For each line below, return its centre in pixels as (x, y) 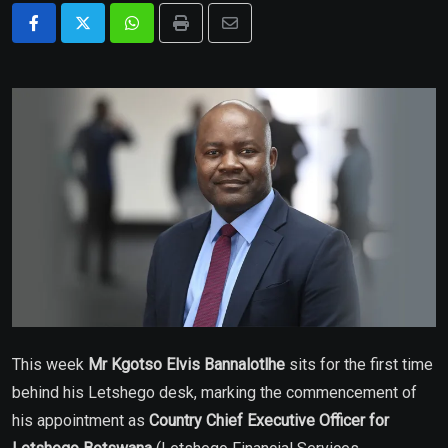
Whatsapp (165, 35)
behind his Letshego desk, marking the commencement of (214, 392)
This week (50, 364)
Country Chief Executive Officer (257, 420)
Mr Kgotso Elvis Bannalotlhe (186, 364)
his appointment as (80, 420)
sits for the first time (359, 364)
